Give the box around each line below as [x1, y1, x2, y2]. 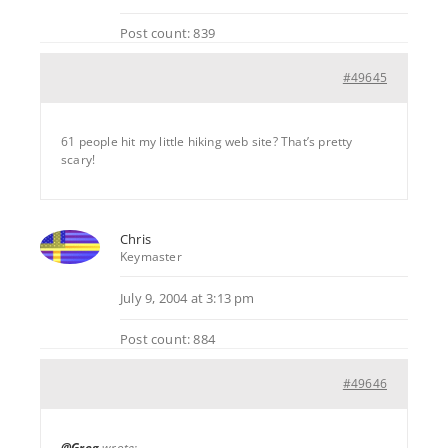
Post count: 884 [120, 329, 215, 348]
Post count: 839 [120, 23, 215, 42]
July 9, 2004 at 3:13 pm [120, 288, 255, 307]
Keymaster [120, 247, 182, 265]
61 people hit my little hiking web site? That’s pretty [61, 132, 353, 150]
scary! [61, 150, 96, 168]
